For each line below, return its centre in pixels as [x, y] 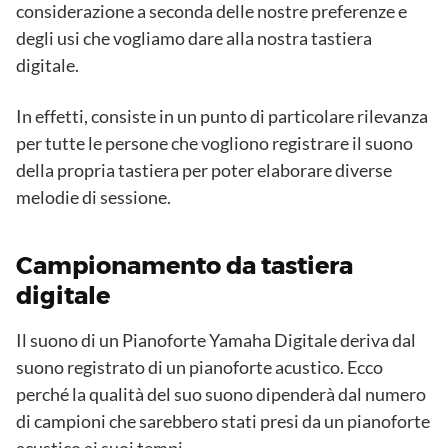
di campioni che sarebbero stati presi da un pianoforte [223, 421]
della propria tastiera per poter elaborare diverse [204, 170]
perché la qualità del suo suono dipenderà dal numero [221, 394]
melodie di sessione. [93, 197]
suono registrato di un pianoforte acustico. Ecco [199, 367]
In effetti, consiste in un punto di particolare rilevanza [222, 116]
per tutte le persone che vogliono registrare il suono [214, 143]
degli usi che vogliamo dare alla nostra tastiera [194, 38]
